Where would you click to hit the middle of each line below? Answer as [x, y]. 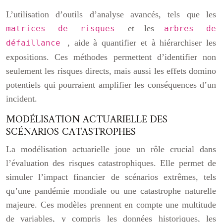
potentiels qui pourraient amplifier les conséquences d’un [111, 85]
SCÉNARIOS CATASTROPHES [71, 132]
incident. [22, 99]
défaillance [37, 43]
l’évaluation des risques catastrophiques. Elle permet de [111, 163]
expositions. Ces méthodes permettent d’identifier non [111, 57]
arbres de [190, 28]
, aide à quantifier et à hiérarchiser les [141, 43]
